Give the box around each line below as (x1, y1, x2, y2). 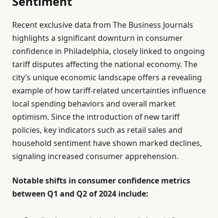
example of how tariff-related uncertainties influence (12, 85, 206, 96)
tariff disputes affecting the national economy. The (12, 59, 198, 70)
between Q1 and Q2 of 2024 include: (12, 188, 148, 199)
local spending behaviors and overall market (12, 98, 176, 109)
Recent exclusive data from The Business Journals (12, 19, 193, 31)
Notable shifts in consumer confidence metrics (12, 175, 190, 186)
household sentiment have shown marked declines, (12, 138, 202, 149)
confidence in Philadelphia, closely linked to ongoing (12, 46, 205, 57)
